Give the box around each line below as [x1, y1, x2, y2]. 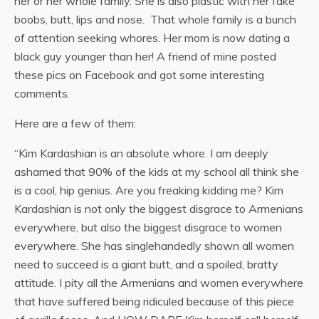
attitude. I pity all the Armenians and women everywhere [14, 275, 303, 290]
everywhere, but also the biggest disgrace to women [14, 219, 282, 234]
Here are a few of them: [14, 115, 136, 130]
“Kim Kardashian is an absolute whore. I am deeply [14, 145, 268, 160]
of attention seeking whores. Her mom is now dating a [14, 30, 290, 45]
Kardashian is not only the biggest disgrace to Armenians [14, 201, 303, 216]
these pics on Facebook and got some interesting [14, 67, 264, 82]
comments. [14, 85, 70, 100]
